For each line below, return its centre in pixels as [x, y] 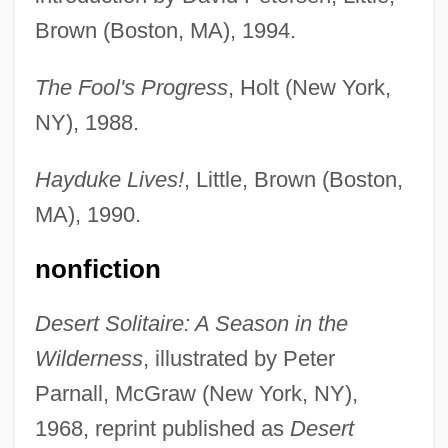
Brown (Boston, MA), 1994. [165, 31]
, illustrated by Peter [238, 359]
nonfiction [97, 269]
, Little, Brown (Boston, [293, 180]
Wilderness [88, 359]
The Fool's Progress [131, 88]
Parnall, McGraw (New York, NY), [196, 394]
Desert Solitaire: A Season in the [191, 324]
